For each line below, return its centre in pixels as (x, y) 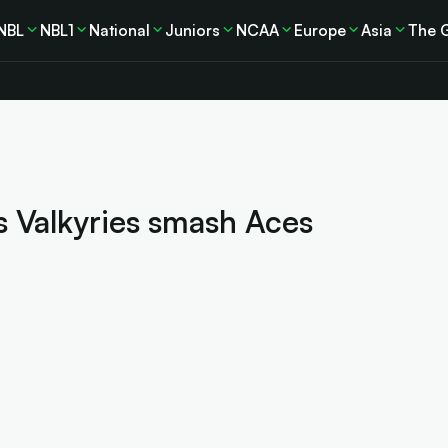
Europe (320, 29)
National (120, 29)
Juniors (193, 29)
